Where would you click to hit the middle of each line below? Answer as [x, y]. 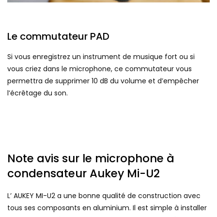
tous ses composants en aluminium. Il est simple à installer [107, 208]
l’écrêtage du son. [38, 93]
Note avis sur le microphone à [91, 159]
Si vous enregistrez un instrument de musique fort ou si [101, 57]
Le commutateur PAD [58, 37]
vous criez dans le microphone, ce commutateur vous [100, 69]
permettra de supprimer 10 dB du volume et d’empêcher [103, 81]
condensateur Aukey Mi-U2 [84, 174]
